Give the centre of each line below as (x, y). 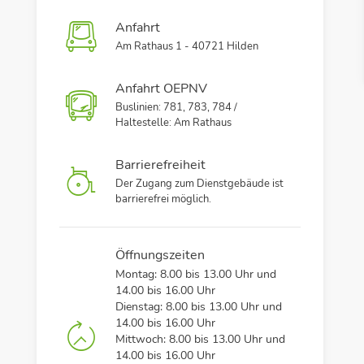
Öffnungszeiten (160, 256)
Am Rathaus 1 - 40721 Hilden (187, 47)
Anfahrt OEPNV (162, 89)
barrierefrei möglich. (164, 199)
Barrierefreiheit (161, 165)
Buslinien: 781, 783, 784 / (177, 108)
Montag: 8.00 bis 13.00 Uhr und (196, 275)
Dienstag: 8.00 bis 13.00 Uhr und (199, 307)
